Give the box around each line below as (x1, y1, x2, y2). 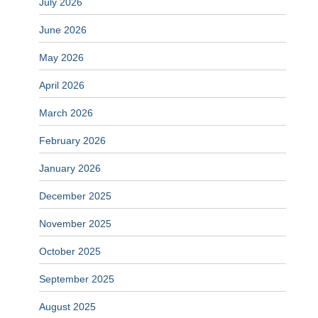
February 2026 (39, 135, 106, 147)
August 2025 (39, 301, 96, 313)
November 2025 (39, 218, 111, 230)
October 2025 (39, 246, 101, 258)
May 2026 (39, 52, 84, 64)
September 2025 (39, 273, 114, 285)
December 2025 (39, 190, 111, 202)
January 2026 (39, 163, 101, 175)
